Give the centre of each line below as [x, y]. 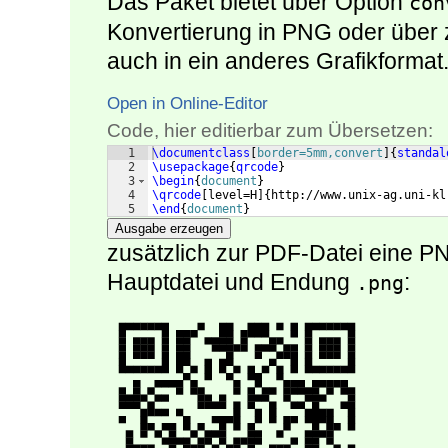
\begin [173, 181]
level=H [232, 195]
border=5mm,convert [320, 153]
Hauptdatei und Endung [231, 282]
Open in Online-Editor [187, 103]
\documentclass [201, 153]
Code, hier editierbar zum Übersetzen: [270, 131]
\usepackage [190, 167]
